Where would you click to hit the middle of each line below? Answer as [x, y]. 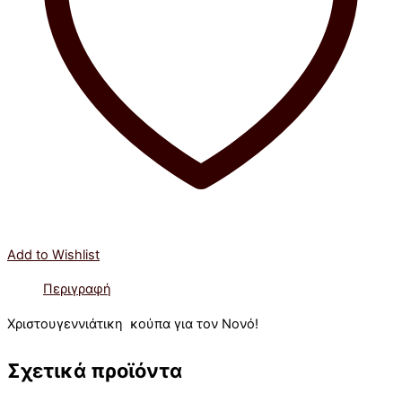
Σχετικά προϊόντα [95, 370]
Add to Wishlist [53, 254]
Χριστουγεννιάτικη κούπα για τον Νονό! [133, 324]
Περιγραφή [77, 289]
